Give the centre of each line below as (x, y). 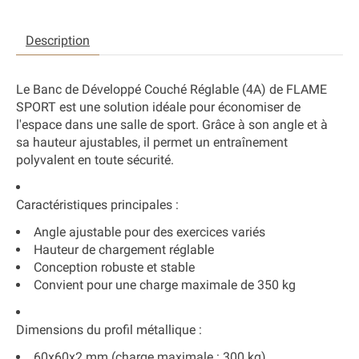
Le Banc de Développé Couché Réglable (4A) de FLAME (171, 90)
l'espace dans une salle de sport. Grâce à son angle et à (172, 125)
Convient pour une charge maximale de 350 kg (165, 285)
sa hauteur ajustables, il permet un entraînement (152, 143)
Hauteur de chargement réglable (124, 250)
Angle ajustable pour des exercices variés (149, 232)
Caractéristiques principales (94, 205)
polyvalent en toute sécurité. (95, 160)
